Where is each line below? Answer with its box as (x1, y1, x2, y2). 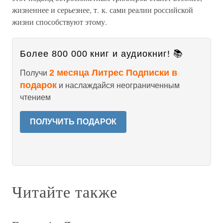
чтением (20, 93, 51, 102)
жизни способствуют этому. (12, 16, 107, 27)
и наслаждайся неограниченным (57, 81, 180, 90)
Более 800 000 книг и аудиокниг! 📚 (20, 49, 183, 59)
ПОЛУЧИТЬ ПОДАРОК (30, 117, 116, 126)
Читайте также (12, 181, 117, 202)
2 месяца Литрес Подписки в (49, 68, 177, 78)
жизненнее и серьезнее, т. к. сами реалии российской (12, 4, 193, 15)
